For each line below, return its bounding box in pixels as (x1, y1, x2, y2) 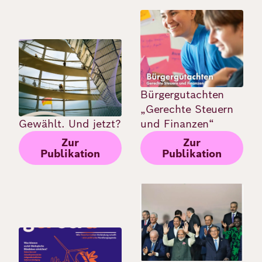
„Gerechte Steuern (140, 102, 233, 116)
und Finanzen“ (140, 117, 214, 131)
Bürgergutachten (140, 88, 224, 102)
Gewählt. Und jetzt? (19, 117, 121, 131)
